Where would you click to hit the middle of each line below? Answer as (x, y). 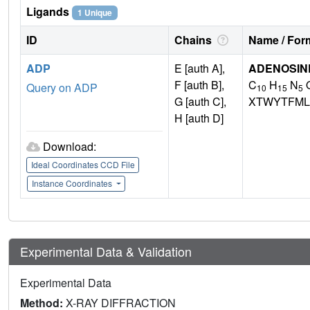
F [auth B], (199, 85)
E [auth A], (200, 69)
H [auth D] (199, 118)
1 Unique (94, 13)
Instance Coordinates (73, 183)
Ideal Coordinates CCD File (83, 165)
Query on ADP (62, 88)
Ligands (49, 12)
